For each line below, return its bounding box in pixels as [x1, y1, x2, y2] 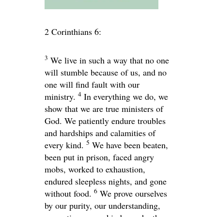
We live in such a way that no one [50, 54, 169, 66]
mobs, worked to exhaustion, [45, 163, 145, 175]
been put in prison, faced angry [45, 151, 154, 163]
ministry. [45, 90, 76, 102]
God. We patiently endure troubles [45, 114, 166, 126]
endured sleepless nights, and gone [45, 175, 167, 187]
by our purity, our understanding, [45, 199, 160, 211]
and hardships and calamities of [45, 126, 155, 139]
